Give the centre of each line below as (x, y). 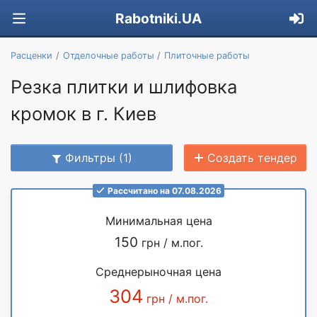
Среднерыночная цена (158, 271)
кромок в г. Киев (83, 113)
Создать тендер (252, 157)
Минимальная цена (158, 220)
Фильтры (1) (99, 157)
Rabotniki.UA (158, 19)
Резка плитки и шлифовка (124, 86)
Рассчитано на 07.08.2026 (164, 190)
